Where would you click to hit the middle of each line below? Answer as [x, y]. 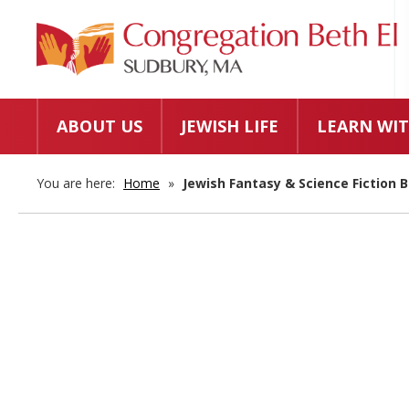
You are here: [78, 184]
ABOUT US [100, 126]
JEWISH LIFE [230, 126]
